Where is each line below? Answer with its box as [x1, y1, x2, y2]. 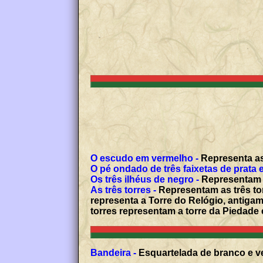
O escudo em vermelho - [90, 153, 199, 164]
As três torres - [90, 185, 157, 195]
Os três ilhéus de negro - [90, 174, 200, 185]
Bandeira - [90, 248, 137, 258]
